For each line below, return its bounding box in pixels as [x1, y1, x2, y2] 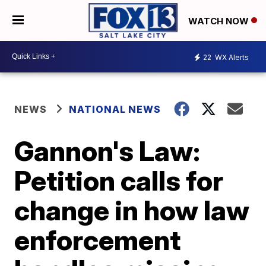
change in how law [14, 193, 250, 227]
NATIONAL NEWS [69, 103, 161, 115]
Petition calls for [14, 163, 224, 197]
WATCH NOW [188, 15, 251, 27]
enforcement [14, 223, 181, 256]
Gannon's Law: [14, 134, 201, 167]
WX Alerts [213, 53, 249, 62]
